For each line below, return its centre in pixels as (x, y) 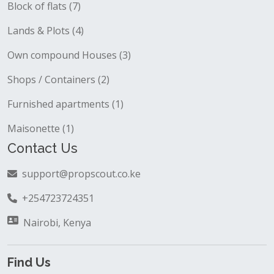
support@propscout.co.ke (81, 174)
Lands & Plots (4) (46, 31)
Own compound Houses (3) (69, 55)
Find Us (29, 262)
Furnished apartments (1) (65, 104)
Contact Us (43, 148)
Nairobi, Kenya (57, 223)
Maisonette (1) (41, 128)
